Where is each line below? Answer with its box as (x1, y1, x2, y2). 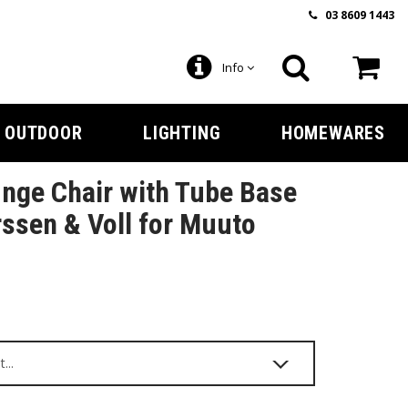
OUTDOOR (4, 122, 83, 144)
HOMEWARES (280, 122, 385, 144)
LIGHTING (142, 122, 221, 144)
